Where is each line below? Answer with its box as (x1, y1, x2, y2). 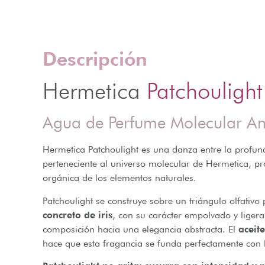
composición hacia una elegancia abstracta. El (43, 223, 238, 235)
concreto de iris (43, 209, 112, 221)
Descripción (43, 47, 147, 71)
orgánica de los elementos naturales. (43, 172, 196, 184)
